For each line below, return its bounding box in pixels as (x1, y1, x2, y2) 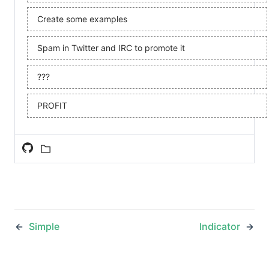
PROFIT (37, 100, 67, 110)
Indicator (199, 220, 240, 232)
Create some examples (37, 13, 127, 24)
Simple (29, 220, 59, 232)
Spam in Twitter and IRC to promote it (37, 42, 185, 53)
